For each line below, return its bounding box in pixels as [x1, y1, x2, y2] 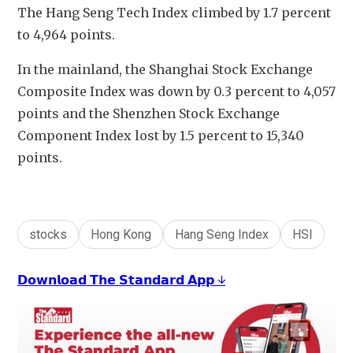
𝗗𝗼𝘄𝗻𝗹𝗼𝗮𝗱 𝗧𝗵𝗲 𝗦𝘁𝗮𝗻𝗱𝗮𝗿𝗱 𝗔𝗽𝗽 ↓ [17, 272, 225, 288]
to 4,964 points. [17, 27, 115, 43]
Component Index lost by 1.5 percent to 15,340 [17, 128, 304, 144]
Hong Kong [91, 227, 151, 243]
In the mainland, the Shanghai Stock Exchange [17, 61, 313, 78]
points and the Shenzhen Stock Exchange [17, 106, 280, 122]
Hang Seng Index [175, 227, 269, 243]
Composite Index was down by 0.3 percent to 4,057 [17, 84, 336, 100]
